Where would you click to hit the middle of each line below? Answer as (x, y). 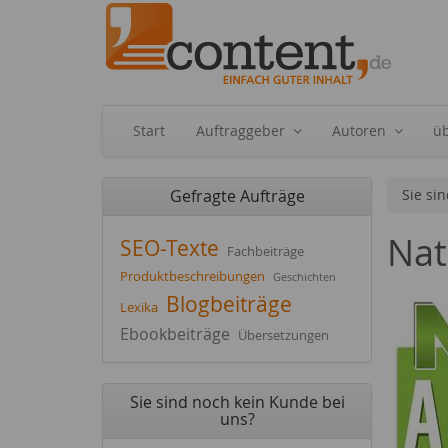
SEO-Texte (169, 248)
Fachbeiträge (265, 251)
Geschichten (304, 276)
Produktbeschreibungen (192, 276)
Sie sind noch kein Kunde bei (237, 402)
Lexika (139, 307)
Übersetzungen (283, 335)
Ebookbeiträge (175, 334)
